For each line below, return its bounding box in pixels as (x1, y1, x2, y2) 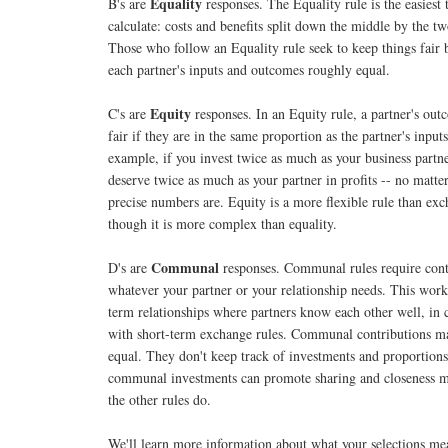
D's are (108, 257, 151, 277)
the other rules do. (108, 389, 211, 409)
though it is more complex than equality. (108, 213, 337, 233)
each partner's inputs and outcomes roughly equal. (108, 59, 390, 79)
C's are (108, 103, 150, 123)
